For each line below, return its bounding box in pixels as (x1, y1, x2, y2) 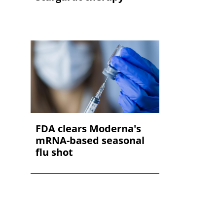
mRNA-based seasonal (35, 133, 145, 147)
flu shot (35, 145, 73, 159)
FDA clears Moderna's (35, 121, 141, 135)
